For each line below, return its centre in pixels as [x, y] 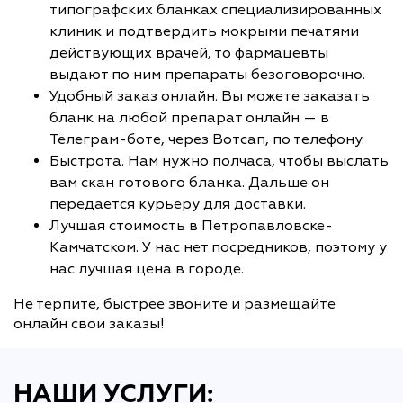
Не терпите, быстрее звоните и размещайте [175, 304]
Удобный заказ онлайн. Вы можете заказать [210, 96]
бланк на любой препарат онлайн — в [189, 117]
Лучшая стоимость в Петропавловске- [191, 225]
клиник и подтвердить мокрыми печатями [204, 31]
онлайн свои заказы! [89, 323]
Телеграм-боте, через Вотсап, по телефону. [207, 139]
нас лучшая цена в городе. [147, 269]
